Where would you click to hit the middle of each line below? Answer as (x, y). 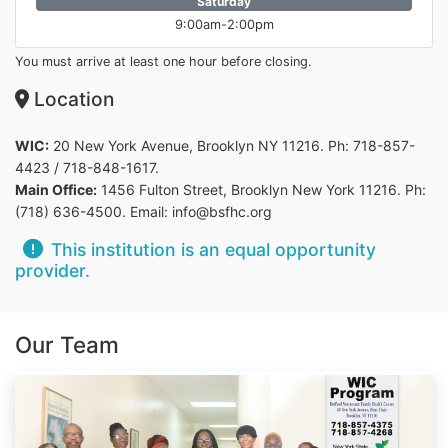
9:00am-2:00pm (224, 25)
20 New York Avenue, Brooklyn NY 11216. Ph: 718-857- (232, 146)
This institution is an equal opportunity (213, 250)
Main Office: (56, 190)
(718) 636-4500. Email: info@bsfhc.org (143, 212)
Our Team (67, 345)
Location (71, 99)
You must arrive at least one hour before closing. (163, 62)
